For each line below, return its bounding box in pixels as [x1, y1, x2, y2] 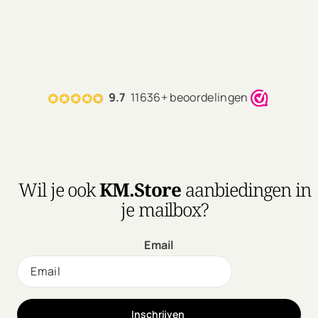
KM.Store [99, 177, 185, 203]
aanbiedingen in [185, 177, 312, 203]
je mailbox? [120, 197, 209, 223]
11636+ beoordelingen [126, 89, 251, 105]
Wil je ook [18, 177, 100, 203]
